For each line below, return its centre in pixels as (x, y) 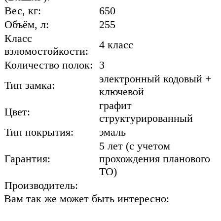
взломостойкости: (46, 51)
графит (115, 105)
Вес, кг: (23, 10)
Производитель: (41, 185)
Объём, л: (27, 24)
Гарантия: (27, 158)
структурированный (146, 118)
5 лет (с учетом (135, 146)
